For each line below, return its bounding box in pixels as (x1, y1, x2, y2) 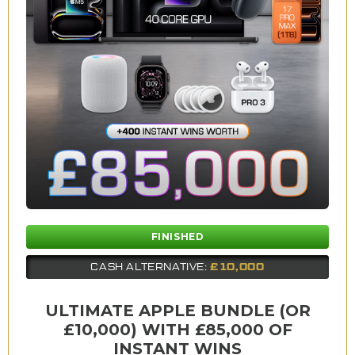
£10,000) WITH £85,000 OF (63, 319, 292, 339)
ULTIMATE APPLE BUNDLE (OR (44, 300, 311, 320)
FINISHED (151, 230, 204, 242)
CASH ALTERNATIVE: (90, 261, 211, 273)
